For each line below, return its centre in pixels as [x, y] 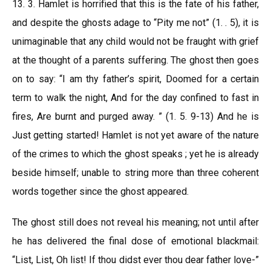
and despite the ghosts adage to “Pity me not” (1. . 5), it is [135, 23]
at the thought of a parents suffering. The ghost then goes [135, 60]
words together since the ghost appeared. [100, 191]
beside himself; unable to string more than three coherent [135, 173]
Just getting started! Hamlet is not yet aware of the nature [135, 135]
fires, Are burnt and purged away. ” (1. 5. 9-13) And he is [135, 116]
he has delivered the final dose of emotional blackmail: [135, 241]
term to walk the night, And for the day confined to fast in [135, 98]
